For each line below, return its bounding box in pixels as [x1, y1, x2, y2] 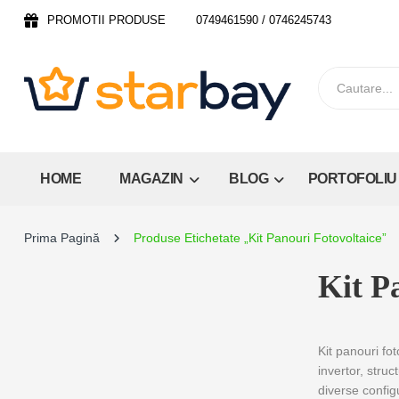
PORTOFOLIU [307, 170, 397, 186]
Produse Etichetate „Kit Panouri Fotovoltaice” [134, 230, 387, 245]
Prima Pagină [24, 230, 100, 245]
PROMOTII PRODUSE [47, 13, 166, 27]
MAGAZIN [119, 170, 186, 186]
